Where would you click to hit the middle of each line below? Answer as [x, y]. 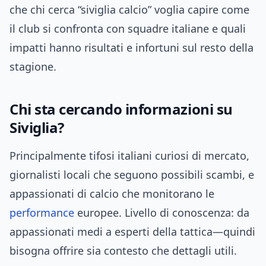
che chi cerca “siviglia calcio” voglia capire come [129, 10]
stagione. [33, 67]
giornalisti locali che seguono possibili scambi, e [132, 175]
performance [42, 213]
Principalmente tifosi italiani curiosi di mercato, [129, 156]
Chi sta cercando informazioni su [121, 109]
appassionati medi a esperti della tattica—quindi [132, 232]
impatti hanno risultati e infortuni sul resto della [132, 48]
